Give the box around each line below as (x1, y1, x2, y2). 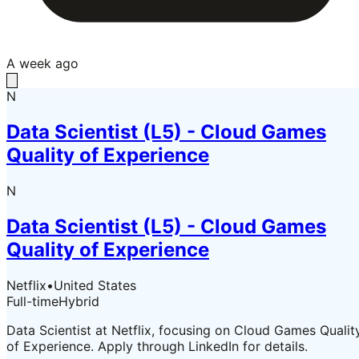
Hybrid (58, 292, 99, 309)
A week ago (6, 55, 79, 72)
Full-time (6, 292, 58, 309)
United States (54, 276, 136, 293)
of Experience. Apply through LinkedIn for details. (6, 337, 308, 354)
